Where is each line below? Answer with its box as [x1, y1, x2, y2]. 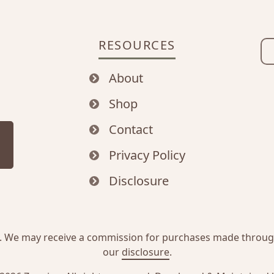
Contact [108, 121, 153, 138]
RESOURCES [98, 37, 176, 53]
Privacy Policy [108, 147, 185, 163]
